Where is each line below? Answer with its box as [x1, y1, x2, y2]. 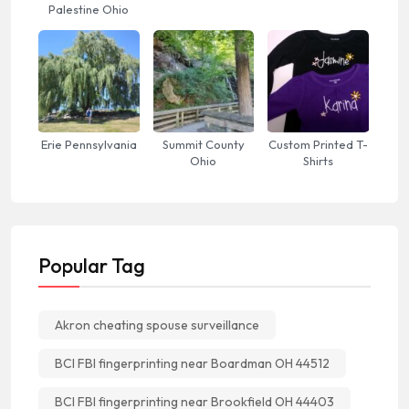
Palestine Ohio [48, 2, 130, 17]
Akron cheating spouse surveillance [55, 316, 259, 333]
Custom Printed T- [268, 136, 369, 152]
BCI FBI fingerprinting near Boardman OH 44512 [55, 354, 330, 372]
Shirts [303, 152, 334, 168]
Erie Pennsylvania [40, 136, 137, 152]
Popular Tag [38, 252, 145, 278]
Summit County [162, 136, 245, 152]
